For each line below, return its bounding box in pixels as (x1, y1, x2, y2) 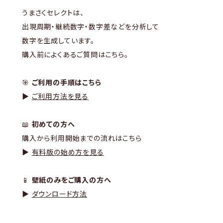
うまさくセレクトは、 (22, 8, 84, 17)
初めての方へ (31, 120, 75, 128)
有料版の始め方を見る (31, 148, 104, 156)
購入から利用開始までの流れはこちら (22, 134, 142, 142)
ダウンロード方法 (31, 190, 88, 198)
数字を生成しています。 (22, 36, 95, 45)
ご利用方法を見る (31, 92, 89, 101)
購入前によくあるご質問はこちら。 (22, 50, 128, 59)
